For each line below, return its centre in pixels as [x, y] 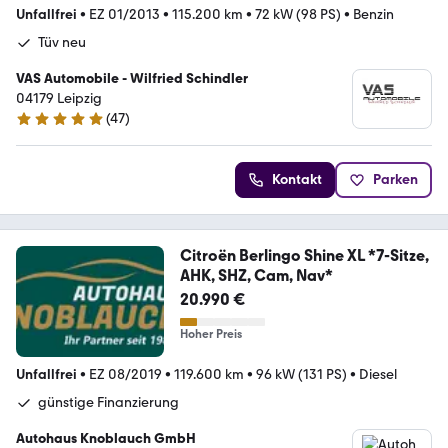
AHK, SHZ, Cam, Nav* [256, 275]
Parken [395, 179]
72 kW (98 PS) [298, 14]
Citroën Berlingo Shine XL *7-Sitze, [304, 255]
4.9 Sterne [46, 127]
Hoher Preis [210, 333]
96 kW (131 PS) [301, 374]
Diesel [378, 374]
